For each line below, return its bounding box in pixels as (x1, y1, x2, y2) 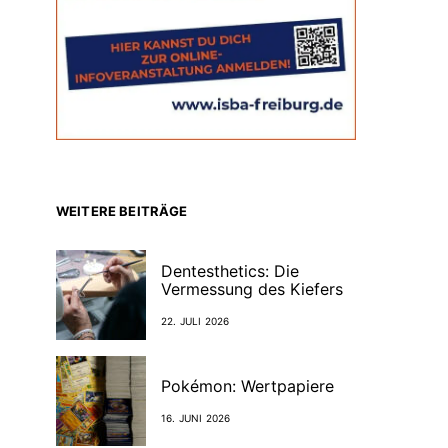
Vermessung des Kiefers (161, 278, 343, 299)
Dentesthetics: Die (161, 260, 299, 281)
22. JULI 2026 (161, 314, 230, 327)
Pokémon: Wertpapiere (161, 375, 334, 396)
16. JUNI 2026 (161, 411, 231, 424)
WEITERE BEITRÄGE (56, 203, 188, 220)
